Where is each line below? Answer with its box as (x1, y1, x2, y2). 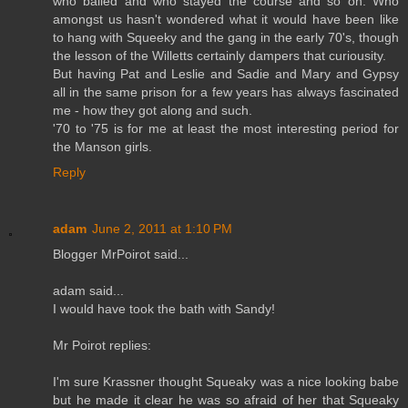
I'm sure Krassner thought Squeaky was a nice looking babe (53, 374, 399, 390)
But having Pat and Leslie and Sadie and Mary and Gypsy (53, 66, 399, 82)
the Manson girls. (53, 139, 152, 155)
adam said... (53, 283, 124, 299)
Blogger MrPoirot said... (53, 247, 189, 262)
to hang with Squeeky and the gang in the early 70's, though (53, 30, 399, 46)
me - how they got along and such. (53, 103, 252, 118)
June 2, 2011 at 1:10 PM (92, 221, 232, 237)
